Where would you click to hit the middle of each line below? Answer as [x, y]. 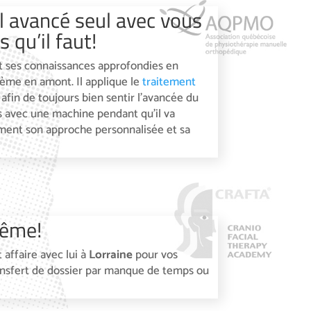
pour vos [155, 254]
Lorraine [111, 254]
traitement [169, 82]
